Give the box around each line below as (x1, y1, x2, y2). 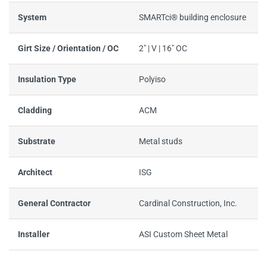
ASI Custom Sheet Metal (139, 229, 228, 240)
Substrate (18, 136, 55, 147)
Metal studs (139, 136, 182, 147)
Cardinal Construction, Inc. (139, 198, 237, 209)
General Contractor (18, 198, 91, 209)
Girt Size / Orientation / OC (18, 44, 119, 54)
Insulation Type (18, 74, 76, 85)
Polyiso (139, 74, 166, 85)
